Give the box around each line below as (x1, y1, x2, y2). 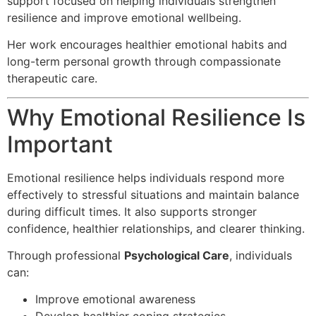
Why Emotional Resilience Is (7, 103, 305, 131)
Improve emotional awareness (35, 292, 195, 307)
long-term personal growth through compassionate (7, 54, 281, 69)
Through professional (7, 248, 124, 262)
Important (7, 130, 113, 158)
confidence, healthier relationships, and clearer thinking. (7, 221, 305, 236)
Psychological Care (124, 248, 229, 262)
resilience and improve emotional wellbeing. (7, 10, 241, 25)
